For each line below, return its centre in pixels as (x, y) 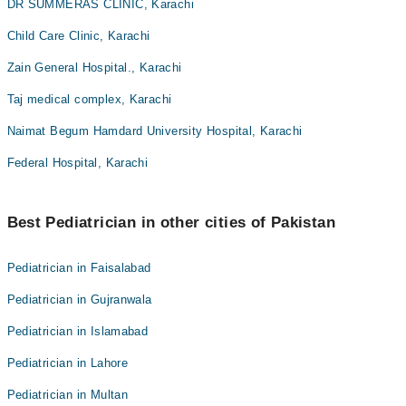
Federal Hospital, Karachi (77, 163)
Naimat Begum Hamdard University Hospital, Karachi (155, 131)
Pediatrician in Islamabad (77, 331)
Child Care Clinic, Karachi (78, 36)
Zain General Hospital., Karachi (94, 68)
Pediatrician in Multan (68, 395)
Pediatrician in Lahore (68, 363)
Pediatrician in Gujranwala (79, 300)
